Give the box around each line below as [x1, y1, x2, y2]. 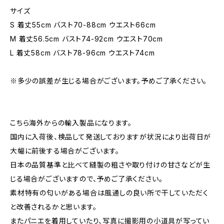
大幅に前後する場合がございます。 [10, 146, 119, 155]
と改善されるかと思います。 [10, 202, 97, 211]
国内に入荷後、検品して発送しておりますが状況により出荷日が [10, 132, 211, 141]
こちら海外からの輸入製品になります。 [10, 118, 132, 127]
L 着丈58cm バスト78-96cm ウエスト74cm [10, 48, 155, 57]
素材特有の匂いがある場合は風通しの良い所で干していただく [10, 188, 208, 197]
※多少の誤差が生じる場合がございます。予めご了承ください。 [10, 76, 207, 85]
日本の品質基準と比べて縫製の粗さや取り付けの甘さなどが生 [10, 160, 210, 169]
